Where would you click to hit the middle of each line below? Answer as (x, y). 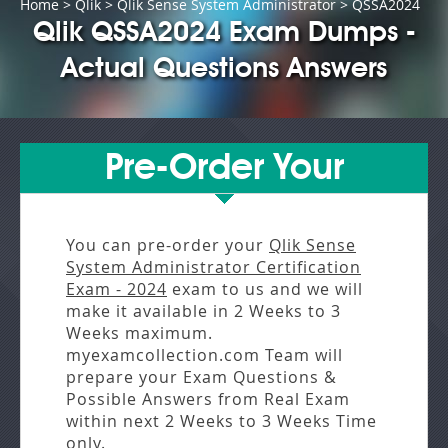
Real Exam (307, 399)
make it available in (150, 311)
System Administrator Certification (213, 267)
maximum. (166, 333)
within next (115, 421)
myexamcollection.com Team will (204, 355)
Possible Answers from (165, 399)
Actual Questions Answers (224, 70)
